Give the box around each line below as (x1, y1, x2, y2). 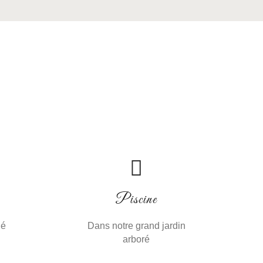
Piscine (115, 191, 157, 209)
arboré (123, 234, 150, 244)
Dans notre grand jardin (87, 221, 186, 231)
